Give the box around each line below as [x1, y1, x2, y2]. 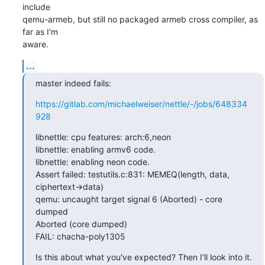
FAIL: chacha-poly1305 [35, 231, 125, 241]
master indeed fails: [35, 77, 111, 88]
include [22, 1, 50, 12]
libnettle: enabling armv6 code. [35, 144, 156, 154]
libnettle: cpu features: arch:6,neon [35, 131, 171, 142]
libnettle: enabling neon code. [35, 156, 150, 167]
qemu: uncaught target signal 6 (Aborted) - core [35, 193, 222, 204]
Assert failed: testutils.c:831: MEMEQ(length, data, [35, 169, 230, 179]
